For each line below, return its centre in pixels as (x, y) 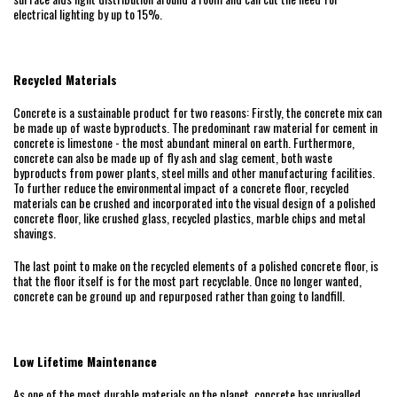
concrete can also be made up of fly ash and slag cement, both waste (173, 158)
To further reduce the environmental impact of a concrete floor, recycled (181, 188)
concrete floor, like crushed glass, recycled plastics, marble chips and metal (189, 218)
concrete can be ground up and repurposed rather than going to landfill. (179, 296)
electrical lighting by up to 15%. (88, 14)
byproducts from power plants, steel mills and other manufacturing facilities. (194, 173)
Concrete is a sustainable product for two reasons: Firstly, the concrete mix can (198, 113)
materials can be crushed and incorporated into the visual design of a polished (195, 203)
